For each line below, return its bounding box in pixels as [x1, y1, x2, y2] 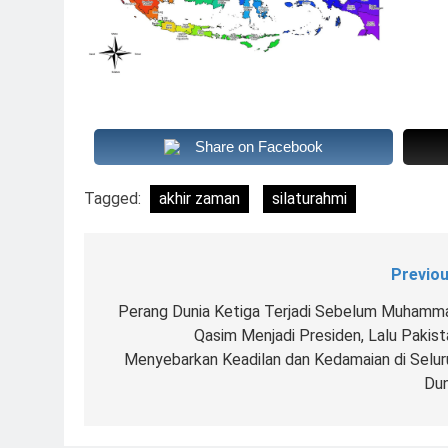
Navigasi [103, 266, 198, 295]
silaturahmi [272, 189, 347, 209]
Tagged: [84, 189, 145, 209]
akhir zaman [159, 189, 240, 209]
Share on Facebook [195, 138, 323, 156]
